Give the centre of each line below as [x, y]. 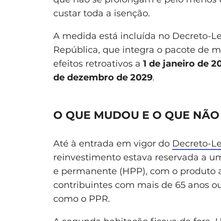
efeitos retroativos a [98, 63]
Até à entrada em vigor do [113, 143]
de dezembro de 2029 [103, 77]
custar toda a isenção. [102, 13]
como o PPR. [82, 199]
